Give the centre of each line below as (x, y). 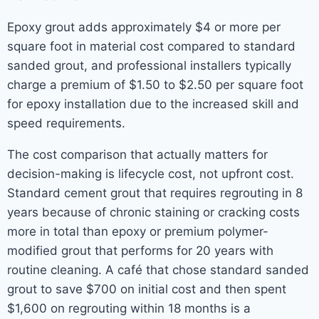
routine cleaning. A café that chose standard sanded (158, 270)
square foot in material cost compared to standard (151, 46)
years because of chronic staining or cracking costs (153, 212)
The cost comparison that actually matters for (137, 155)
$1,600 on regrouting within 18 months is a (129, 308)
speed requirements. (66, 123)
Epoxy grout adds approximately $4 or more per (144, 27)
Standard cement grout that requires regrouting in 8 (155, 193)
